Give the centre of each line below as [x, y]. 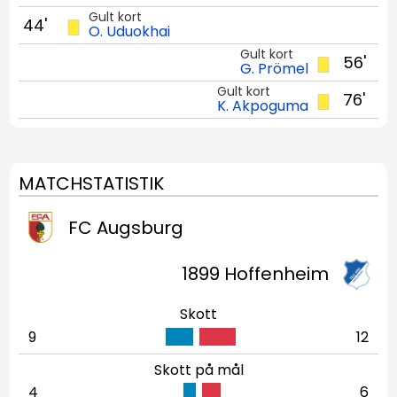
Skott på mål [198, 370]
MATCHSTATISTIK [92, 184]
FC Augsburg [126, 227]
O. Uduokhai [130, 31]
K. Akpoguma [262, 105]
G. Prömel [274, 68]
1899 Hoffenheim [255, 274]
